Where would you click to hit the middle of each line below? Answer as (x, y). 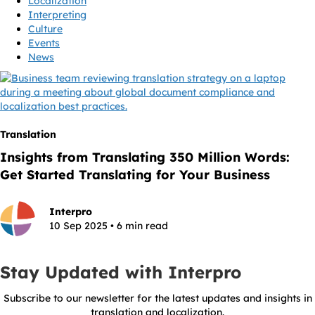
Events (44, 43)
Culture (45, 29)
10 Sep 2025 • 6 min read (109, 226)
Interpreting (57, 15)
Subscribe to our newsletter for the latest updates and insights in (157, 298)
